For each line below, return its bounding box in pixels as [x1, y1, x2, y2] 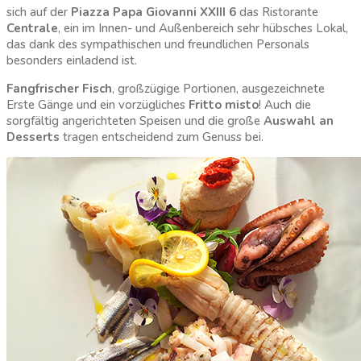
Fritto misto [189, 97, 259, 114]
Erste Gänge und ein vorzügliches [6, 97, 189, 114]
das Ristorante [236, 4, 318, 21]
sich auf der [6, 4, 71, 21]
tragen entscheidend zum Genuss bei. [60, 129, 263, 146]
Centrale [6, 20, 58, 37]
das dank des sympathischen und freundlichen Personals [6, 36, 309, 53]
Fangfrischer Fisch [6, 81, 112, 98]
